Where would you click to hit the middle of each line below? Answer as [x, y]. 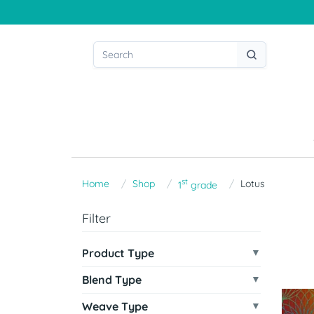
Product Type [118, 253]
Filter [96, 218]
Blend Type [112, 279]
